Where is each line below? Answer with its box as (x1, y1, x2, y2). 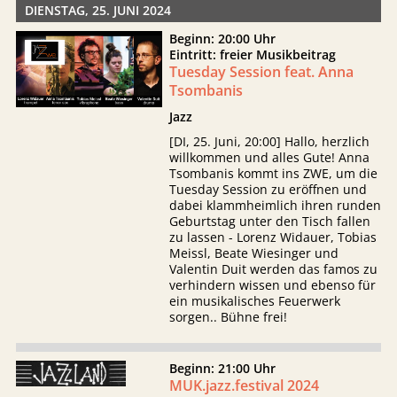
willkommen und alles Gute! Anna (169, 149, 370, 166)
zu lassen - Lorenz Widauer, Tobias (169, 229, 378, 245)
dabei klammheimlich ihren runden (169, 197, 382, 214)
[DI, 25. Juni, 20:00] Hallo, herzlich (169, 133, 370, 150)
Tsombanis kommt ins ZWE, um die (169, 165, 378, 182)
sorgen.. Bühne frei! (169, 308, 288, 325)
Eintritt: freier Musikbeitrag (169, 46, 344, 63)
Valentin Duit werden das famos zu (169, 261, 378, 277)
